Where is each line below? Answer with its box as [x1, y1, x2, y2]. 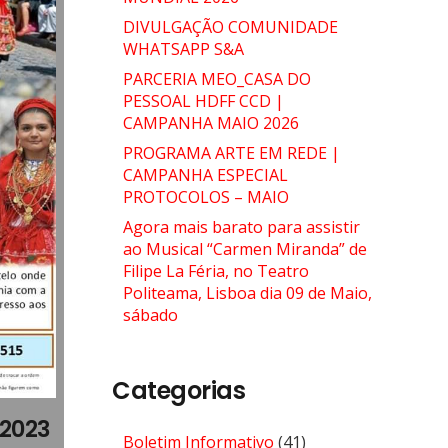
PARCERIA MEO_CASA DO [122, 68, 311, 90]
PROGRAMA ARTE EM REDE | [122, 142, 340, 164]
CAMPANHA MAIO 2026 [122, 112, 299, 134]
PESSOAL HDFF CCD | [122, 90, 284, 112]
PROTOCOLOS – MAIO [122, 186, 289, 208]
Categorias [112, 374, 246, 407]
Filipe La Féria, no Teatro [122, 260, 309, 282]
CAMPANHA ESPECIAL [122, 164, 288, 186]
